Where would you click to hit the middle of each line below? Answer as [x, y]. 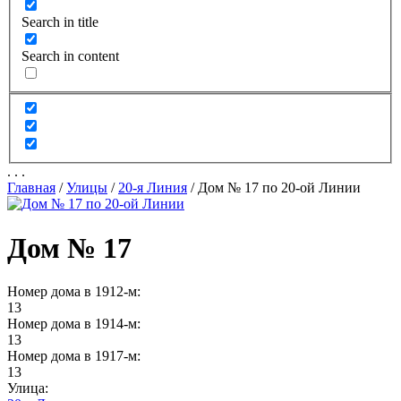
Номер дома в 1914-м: [74, 324]
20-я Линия [153, 188]
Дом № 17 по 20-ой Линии [279, 188]
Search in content [70, 55]
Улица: [28, 388]
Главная [31, 188]
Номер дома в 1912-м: [74, 292]
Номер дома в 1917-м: [74, 356]
